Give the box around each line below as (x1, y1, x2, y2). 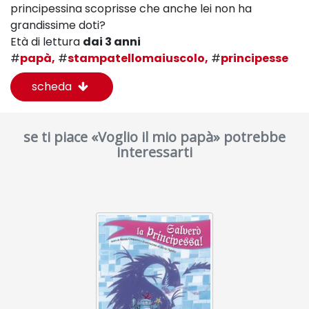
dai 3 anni (83, 34, 141, 50)
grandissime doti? (10, 17, 106, 33)
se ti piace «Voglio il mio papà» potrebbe (23, 128, 286, 146)
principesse (221, 50, 288, 66)
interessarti (117, 143, 192, 161)
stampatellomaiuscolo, (68, 50, 208, 66)
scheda (32, 79, 74, 94)
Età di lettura (10, 34, 83, 50)
